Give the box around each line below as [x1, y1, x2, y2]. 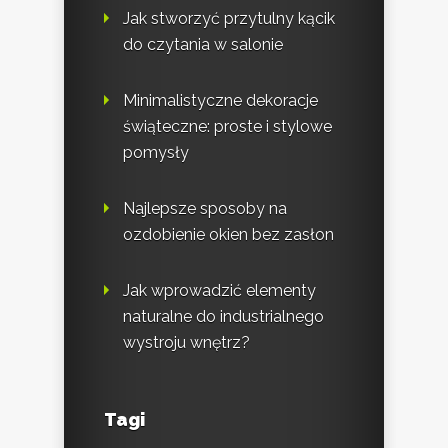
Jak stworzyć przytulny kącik [123, 8, 335, 28]
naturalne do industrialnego [123, 306, 324, 326]
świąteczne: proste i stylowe [123, 116, 332, 136]
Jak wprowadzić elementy [123, 280, 316, 300]
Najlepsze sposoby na [123, 198, 287, 218]
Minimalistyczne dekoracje [123, 90, 318, 110]
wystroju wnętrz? [123, 332, 250, 352]
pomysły [123, 142, 189, 162]
